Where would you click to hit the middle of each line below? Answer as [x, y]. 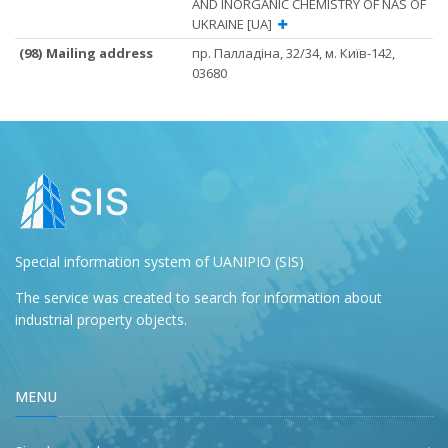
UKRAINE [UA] [235, 23]
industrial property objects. [101, 319]
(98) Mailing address [86, 52]
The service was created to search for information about [198, 297]
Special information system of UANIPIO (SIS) [159, 261]
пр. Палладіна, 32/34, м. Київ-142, [293, 52]
